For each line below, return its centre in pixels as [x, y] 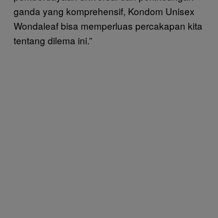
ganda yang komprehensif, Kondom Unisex [104, 11]
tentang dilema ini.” [53, 40]
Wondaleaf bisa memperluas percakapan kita [108, 25]
